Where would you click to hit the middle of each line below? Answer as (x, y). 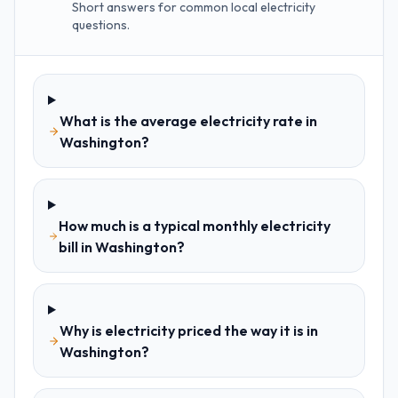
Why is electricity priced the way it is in (189, 330)
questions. (101, 25)
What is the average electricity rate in (189, 121)
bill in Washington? (121, 247)
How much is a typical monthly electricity (194, 226)
